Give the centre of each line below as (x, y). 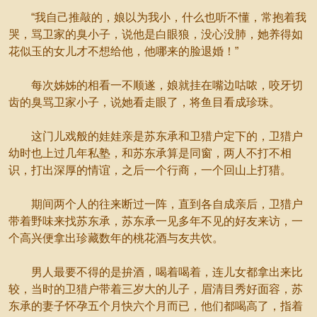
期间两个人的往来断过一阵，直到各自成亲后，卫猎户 (156, 204)
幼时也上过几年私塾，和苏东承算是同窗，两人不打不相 (150, 153)
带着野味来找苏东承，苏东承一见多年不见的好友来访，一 (156, 221)
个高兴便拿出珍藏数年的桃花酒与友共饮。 (116, 238)
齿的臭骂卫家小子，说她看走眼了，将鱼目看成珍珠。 (144, 102)
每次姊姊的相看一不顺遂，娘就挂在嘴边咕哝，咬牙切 (156, 85)
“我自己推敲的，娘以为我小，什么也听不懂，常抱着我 (157, 17)
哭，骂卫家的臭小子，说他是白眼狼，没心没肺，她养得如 (156, 34)
